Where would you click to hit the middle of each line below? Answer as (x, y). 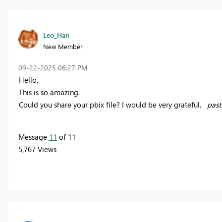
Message (33, 137)
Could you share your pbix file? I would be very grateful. (113, 105)
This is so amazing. (49, 92)
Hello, (28, 80)
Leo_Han (56, 35)
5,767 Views (37, 149)
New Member (63, 47)
